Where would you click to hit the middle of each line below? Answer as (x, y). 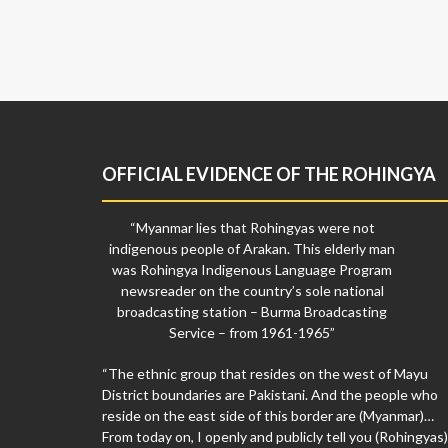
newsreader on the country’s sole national (252, 291)
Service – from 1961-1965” (252, 333)
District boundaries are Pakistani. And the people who (270, 395)
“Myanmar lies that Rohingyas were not (252, 228)
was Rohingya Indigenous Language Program (252, 270)
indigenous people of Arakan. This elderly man (252, 249)
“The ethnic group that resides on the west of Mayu (265, 374)
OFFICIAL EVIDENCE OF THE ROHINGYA (269, 174)
